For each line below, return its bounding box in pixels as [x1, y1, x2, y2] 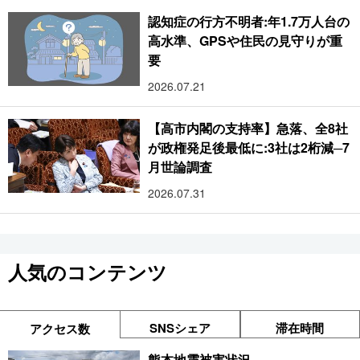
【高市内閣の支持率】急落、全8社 [148, 118, 349, 137]
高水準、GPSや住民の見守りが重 [148, 31, 343, 50]
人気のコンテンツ [8, 257, 167, 285]
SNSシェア [149, 318, 211, 337]
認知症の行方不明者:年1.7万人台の [148, 11, 350, 31]
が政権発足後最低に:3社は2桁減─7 [148, 137, 350, 157]
